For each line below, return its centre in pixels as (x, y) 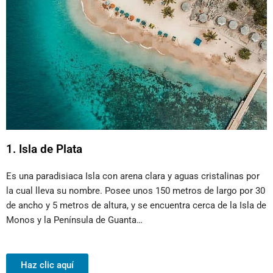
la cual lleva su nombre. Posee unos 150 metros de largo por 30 (136, 191)
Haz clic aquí (47, 265)
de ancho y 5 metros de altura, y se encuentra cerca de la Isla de (136, 206)
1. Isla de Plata (44, 149)
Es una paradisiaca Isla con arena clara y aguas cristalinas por (133, 176)
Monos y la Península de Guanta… (74, 220)
